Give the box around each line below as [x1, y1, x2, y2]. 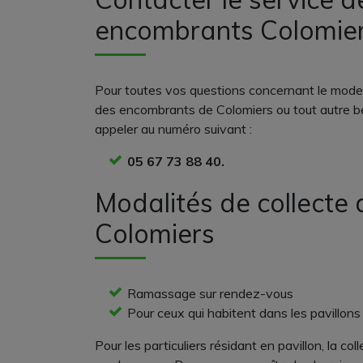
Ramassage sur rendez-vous [127, 285, 293, 301]
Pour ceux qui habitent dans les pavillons [127, 305, 361, 321]
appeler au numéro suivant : [95, 121, 252, 137]
